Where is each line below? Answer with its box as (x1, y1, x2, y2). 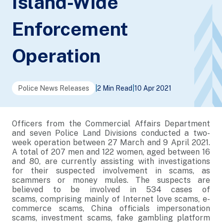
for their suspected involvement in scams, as (12, 166, 210, 175)
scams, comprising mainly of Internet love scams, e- (12, 194, 210, 204)
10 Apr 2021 (134, 84, 171, 92)
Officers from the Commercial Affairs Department (12, 119, 210, 128)
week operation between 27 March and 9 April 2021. (12, 138, 210, 147)
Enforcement (12, 18, 128, 40)
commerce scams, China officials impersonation (12, 204, 210, 213)
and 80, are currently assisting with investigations (12, 157, 210, 166)
